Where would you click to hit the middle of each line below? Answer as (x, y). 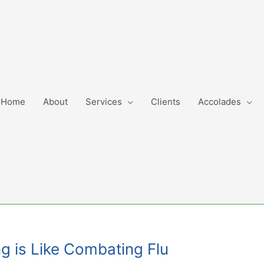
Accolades (220, 102)
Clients (166, 102)
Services (104, 102)
